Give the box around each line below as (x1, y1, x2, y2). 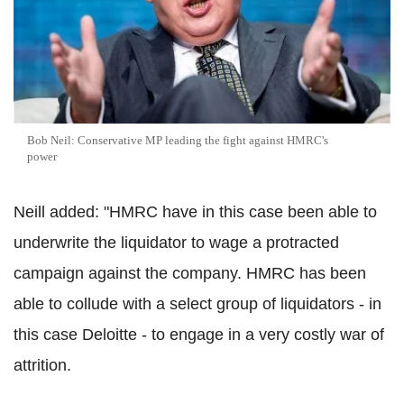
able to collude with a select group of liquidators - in (14, 295, 381, 314)
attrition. (14, 356, 71, 375)
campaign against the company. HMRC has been (14, 264, 366, 283)
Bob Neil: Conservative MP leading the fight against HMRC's (27, 133, 328, 148)
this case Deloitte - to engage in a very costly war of (14, 326, 384, 344)
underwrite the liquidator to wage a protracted (14, 234, 339, 252)
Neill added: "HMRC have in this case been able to (14, 203, 377, 222)
